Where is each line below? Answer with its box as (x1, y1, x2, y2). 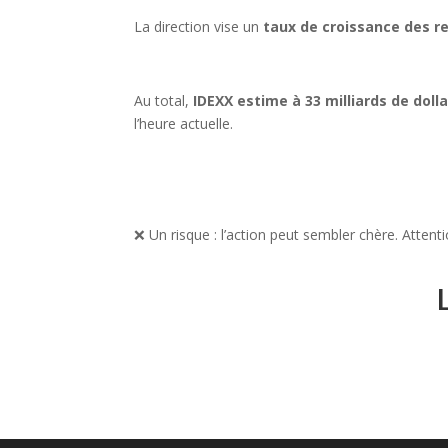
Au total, (134, 91, 194, 111)
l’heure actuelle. (134, 114, 238, 134)
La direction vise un (134, 17, 264, 37)
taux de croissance (263, 17, 401, 37)
